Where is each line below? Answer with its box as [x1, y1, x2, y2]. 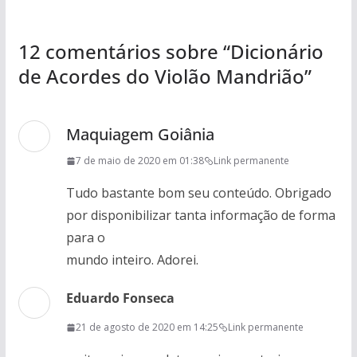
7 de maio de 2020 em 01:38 [75, 154, 204, 167]
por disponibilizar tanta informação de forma [65, 206, 335, 224]
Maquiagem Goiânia [65, 124, 214, 145]
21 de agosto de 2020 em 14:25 [75, 320, 218, 334]
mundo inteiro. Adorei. [65, 251, 198, 269]
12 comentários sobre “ [18, 38, 230, 65]
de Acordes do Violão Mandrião [18, 63, 304, 89]
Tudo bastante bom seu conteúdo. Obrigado [65, 184, 331, 202]
